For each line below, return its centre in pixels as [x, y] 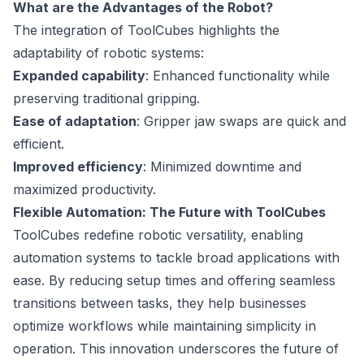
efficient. [39, 144]
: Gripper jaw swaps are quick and [241, 121]
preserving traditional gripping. [106, 99]
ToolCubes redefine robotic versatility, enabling [158, 235]
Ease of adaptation [75, 121]
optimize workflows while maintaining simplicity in [165, 326]
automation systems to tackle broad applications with [176, 258]
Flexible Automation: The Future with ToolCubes [169, 212]
